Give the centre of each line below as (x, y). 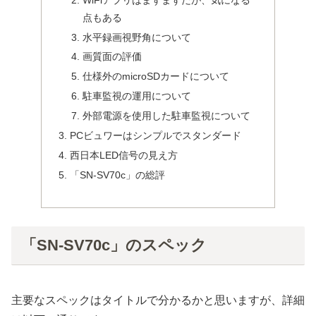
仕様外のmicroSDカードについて (156, 77)
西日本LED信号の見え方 (124, 155)
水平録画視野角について (136, 37)
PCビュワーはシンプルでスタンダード (156, 135)
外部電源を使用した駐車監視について (166, 116)
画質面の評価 (112, 57)
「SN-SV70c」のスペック (114, 245)
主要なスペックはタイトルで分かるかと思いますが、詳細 (158, 300)
